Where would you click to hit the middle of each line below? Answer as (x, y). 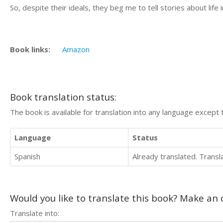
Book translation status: (63, 97)
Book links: (30, 49)
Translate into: (35, 213)
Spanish (27, 156)
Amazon (76, 49)
